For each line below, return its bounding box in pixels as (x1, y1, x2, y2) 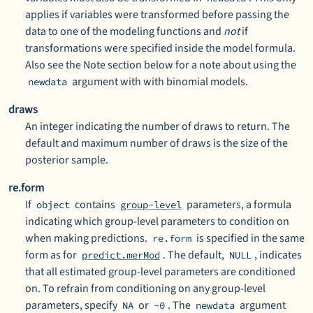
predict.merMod (82, 249, 160, 261)
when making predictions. (25, 231, 150, 246)
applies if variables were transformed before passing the (25, 7, 289, 22)
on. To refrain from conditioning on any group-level (25, 281, 265, 296)
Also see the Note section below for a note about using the (25, 57, 296, 73)
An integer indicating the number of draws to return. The (25, 119, 290, 134)
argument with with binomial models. (70, 74, 248, 89)
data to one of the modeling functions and (25, 24, 224, 39)
